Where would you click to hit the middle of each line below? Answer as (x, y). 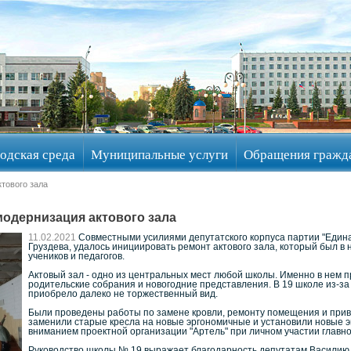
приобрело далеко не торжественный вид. (123, 294)
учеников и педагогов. (76, 256)
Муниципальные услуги (159, 154)
